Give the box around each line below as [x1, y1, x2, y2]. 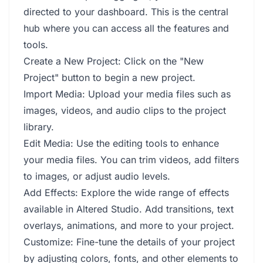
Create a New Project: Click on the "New [23, 55, 204, 67]
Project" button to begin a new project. [23, 72, 195, 83]
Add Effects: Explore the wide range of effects [23, 187, 229, 198]
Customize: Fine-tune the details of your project [23, 236, 235, 248]
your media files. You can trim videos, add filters [23, 154, 239, 166]
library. [23, 121, 54, 133]
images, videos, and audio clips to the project [23, 104, 226, 116]
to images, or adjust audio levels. [23, 170, 170, 182]
